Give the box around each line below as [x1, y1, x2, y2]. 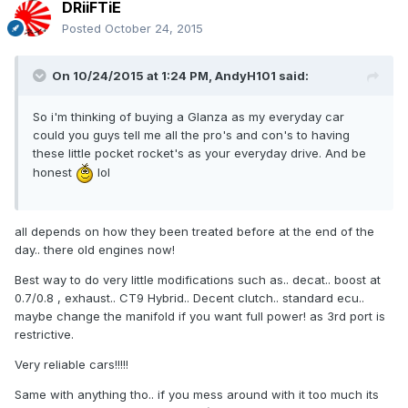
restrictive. [15, 327, 74, 342]
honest [33, 164, 76, 179]
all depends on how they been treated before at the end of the [15, 224, 374, 240]
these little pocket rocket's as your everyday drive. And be [33, 146, 366, 161]
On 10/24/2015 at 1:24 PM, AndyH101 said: [52, 68, 309, 84]
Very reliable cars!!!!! [15, 357, 128, 372]
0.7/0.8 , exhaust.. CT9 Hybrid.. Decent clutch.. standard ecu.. [15, 291, 364, 306]
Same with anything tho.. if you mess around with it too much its [15, 387, 379, 403]
